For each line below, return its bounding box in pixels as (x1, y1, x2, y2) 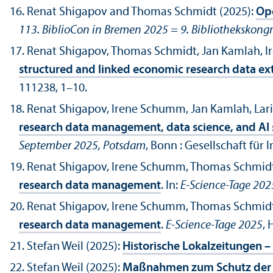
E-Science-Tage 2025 (166, 219, 263, 232)
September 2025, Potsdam (19, 140, 146, 153)
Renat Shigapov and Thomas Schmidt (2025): (27, 6, 256, 19)
